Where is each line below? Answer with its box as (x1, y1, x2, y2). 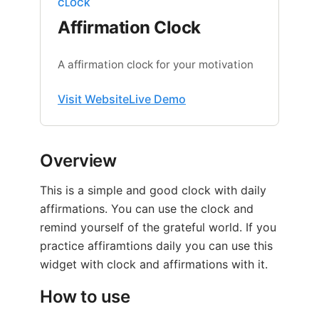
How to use (40, 286, 130, 307)
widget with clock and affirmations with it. (40, 256, 268, 271)
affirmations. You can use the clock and (40, 201, 253, 216)
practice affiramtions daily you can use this (40, 238, 273, 253)
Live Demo (129, 91, 186, 106)
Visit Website (58, 91, 129, 106)
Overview (40, 150, 117, 171)
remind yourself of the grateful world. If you (40, 219, 276, 234)
